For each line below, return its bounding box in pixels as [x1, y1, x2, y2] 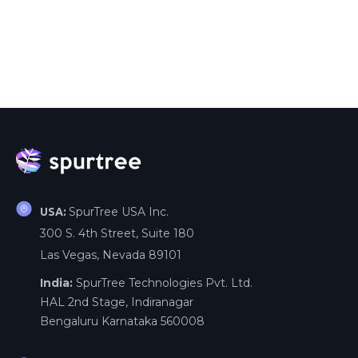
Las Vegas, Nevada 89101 [40, 247, 181, 262]
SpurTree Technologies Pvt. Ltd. [76, 275, 253, 290]
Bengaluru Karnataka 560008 [40, 313, 205, 328]
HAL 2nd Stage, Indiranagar [40, 294, 193, 309]
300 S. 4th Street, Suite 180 [40, 225, 194, 241]
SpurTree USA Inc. [69, 204, 169, 219]
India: [40, 275, 76, 290]
